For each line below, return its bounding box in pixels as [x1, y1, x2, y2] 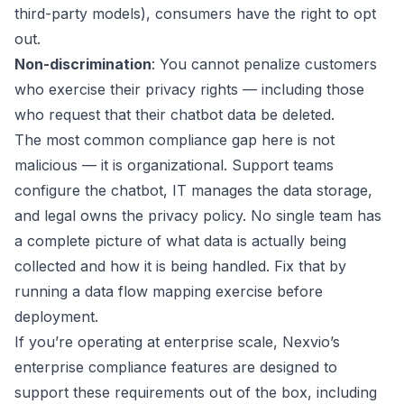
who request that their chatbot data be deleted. [14, 106, 335, 124]
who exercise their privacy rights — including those [14, 80, 364, 98]
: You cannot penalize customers [151, 55, 377, 73]
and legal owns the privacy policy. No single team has [14, 207, 381, 225]
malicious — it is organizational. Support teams [14, 156, 334, 174]
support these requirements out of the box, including [14, 383, 377, 401]
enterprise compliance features [14, 358, 228, 376]
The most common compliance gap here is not [14, 131, 335, 149]
